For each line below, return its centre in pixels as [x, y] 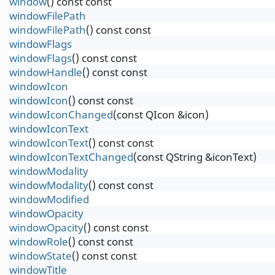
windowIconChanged [61, 114]
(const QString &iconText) [195, 157]
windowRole [39, 242]
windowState [41, 256]
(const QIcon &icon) [161, 114]
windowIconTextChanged [71, 157]
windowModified [49, 199]
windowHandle [46, 72]
